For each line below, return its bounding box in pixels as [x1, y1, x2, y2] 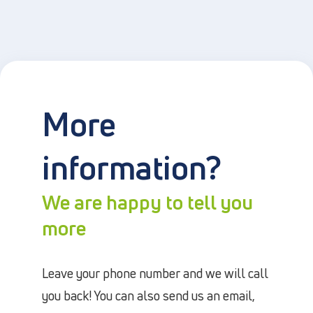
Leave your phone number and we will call [42, 264, 268, 282]
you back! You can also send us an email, [42, 286, 255, 304]
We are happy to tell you [42, 189, 253, 215]
